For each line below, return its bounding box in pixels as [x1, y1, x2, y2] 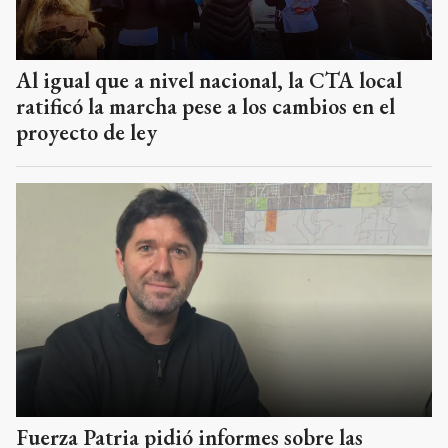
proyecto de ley [16, 117, 157, 147]
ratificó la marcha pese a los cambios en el [16, 91, 395, 121]
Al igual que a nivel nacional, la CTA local [16, 65, 402, 95]
